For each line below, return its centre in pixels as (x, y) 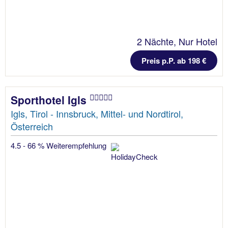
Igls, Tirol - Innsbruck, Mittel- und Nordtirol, (97, 114)
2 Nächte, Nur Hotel (177, 41)
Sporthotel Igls (50, 100)
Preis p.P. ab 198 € (174, 61)
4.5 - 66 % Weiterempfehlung (60, 146)
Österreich (32, 126)
